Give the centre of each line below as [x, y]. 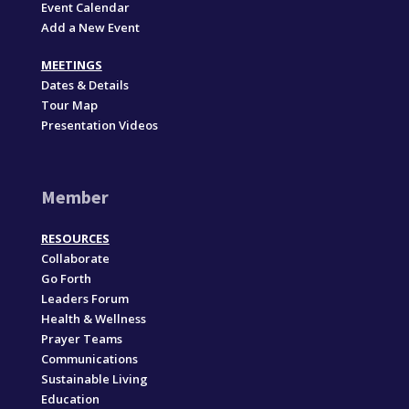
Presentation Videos [99, 125]
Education [70, 399]
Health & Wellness [93, 318]
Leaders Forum [84, 298]
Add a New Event [90, 27]
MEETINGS [71, 64]
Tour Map [69, 105]
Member [74, 196]
